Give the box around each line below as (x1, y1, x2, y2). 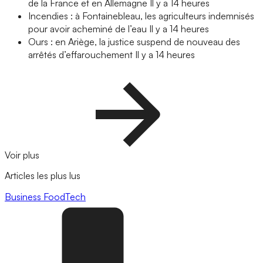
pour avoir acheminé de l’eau (28, 23, 147, 35)
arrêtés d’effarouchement (28, 49, 133, 61)
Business (5, 190, 43, 203)
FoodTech (43, 190, 86, 203)
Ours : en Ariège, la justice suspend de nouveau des (28, 36, 240, 48)
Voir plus (5, 149, 42, 161)
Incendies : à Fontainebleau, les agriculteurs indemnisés (28, 10, 254, 22)
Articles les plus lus (5, 170, 80, 182)
